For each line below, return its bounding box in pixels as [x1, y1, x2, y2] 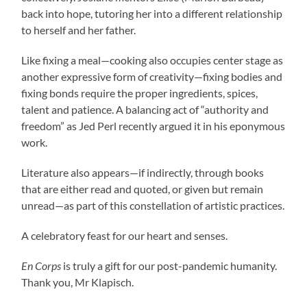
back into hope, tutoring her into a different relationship [21, 7, 283, 21]
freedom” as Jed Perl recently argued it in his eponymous [21, 119, 286, 133]
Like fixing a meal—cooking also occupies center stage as [21, 53, 284, 67]
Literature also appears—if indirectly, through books [21, 166, 265, 180]
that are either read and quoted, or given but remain [21, 182, 264, 196]
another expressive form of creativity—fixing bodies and [21, 70, 283, 84]
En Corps [21, 259, 62, 273]
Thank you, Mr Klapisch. [21, 275, 134, 289]
